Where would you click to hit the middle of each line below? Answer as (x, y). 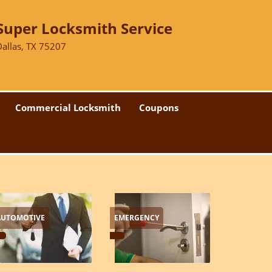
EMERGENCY (137, 218)
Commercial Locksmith (68, 107)
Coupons (159, 107)
